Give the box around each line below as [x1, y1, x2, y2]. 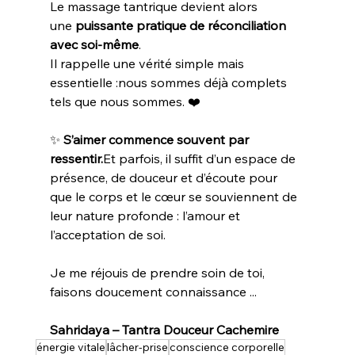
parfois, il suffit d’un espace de [115, 151, 299, 166]
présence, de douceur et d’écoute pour [49, 170, 281, 185]
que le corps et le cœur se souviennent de [49, 189, 300, 204]
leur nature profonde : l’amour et [49, 208, 243, 223]
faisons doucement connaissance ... [49, 284, 257, 300]
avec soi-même [49, 36, 139, 52]
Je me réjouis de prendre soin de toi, [49, 265, 268, 281]
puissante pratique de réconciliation [74, 17, 289, 33]
